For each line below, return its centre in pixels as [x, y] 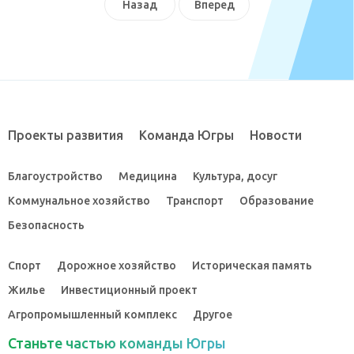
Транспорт [195, 201]
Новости [276, 136]
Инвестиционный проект [129, 290]
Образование [277, 201]
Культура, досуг [235, 177]
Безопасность [46, 226]
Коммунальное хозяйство [79, 201]
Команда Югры [186, 136]
